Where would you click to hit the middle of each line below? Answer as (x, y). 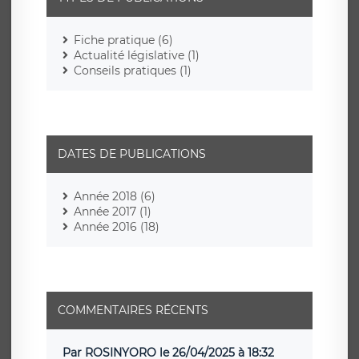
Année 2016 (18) (117, 227)
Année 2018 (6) (115, 197)
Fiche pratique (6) (123, 40)
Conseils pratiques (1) (133, 71)
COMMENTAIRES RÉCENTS (133, 311)
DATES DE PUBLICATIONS (132, 154)
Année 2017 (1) (113, 212)
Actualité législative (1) (137, 56)
